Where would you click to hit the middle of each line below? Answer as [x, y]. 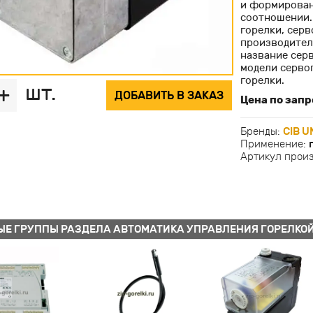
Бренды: [262, 131]
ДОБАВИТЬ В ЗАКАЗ [169, 95]
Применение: [275, 144]
